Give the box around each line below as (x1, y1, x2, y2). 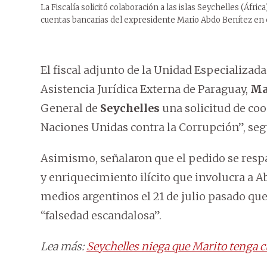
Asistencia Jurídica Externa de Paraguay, (41, 82, 250, 97)
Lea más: (41, 240, 86, 254)
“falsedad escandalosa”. (41, 209, 162, 223)
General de (41, 101, 100, 116)
